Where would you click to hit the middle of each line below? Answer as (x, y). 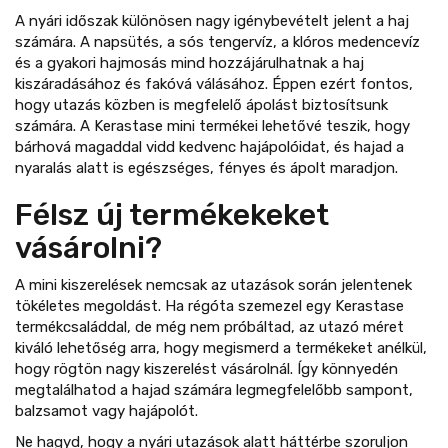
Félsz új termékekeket (172, 214)
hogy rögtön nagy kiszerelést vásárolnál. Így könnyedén (206, 368)
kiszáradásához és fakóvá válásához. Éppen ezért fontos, (214, 83)
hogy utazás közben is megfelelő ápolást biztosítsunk (201, 104)
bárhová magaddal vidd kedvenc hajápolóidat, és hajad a (209, 146)
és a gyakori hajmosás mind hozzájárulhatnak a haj (189, 62)
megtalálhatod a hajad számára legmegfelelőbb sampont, (214, 389)
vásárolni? (88, 247)
